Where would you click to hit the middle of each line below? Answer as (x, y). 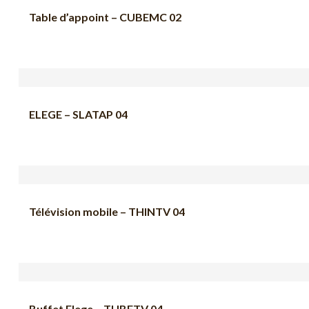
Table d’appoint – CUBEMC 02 (105, 17)
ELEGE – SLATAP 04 (78, 114)
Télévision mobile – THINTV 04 (107, 211)
